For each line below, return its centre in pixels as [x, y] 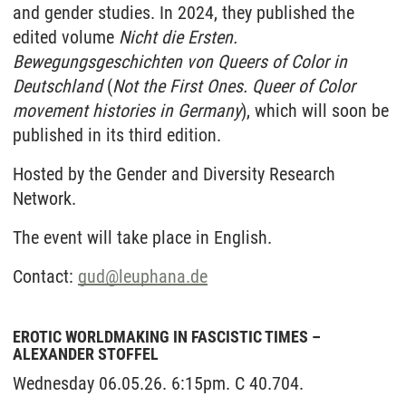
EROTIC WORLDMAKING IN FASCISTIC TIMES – [167, 337]
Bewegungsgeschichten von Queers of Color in [180, 62]
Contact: [45, 276]
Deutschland [58, 86]
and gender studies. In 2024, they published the [184, 13]
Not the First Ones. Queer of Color [234, 86]
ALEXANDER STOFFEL [86, 354]
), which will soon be [315, 111]
